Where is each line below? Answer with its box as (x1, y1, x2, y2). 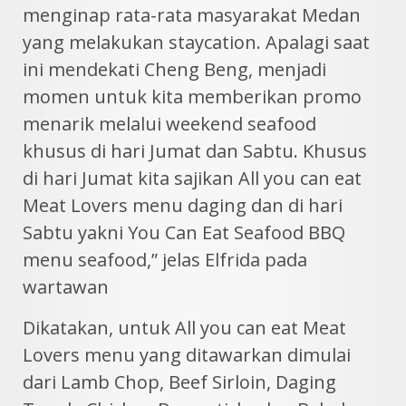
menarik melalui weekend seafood (23, 111, 316, 137)
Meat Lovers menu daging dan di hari (23, 193, 343, 218)
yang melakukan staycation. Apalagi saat (23, 30, 370, 55)
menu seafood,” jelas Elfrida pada (23, 247, 307, 273)
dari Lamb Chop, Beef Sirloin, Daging (23, 370, 336, 395)
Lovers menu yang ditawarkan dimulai (23, 343, 351, 368)
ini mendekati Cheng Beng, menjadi (23, 57, 326, 82)
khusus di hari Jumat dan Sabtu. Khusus (23, 139, 367, 164)
